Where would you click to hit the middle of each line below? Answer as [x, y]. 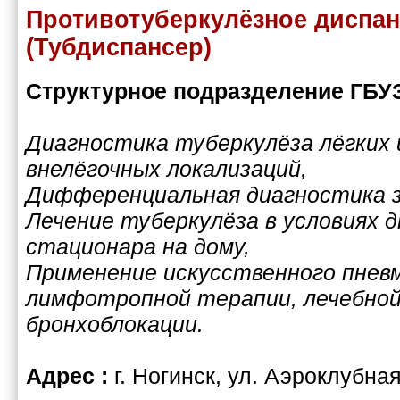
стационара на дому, [138, 246]
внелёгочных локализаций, [167, 168]
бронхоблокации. [115, 324]
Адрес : [70, 375]
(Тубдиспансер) [119, 47]
